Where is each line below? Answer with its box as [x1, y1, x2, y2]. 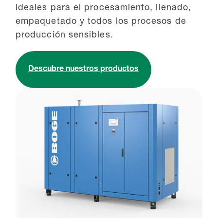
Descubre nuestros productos [28, 65, 139, 73]
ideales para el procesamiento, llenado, [16, 3, 192, 13]
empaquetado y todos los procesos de [16, 17, 186, 26]
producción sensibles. [16, 31, 113, 40]
